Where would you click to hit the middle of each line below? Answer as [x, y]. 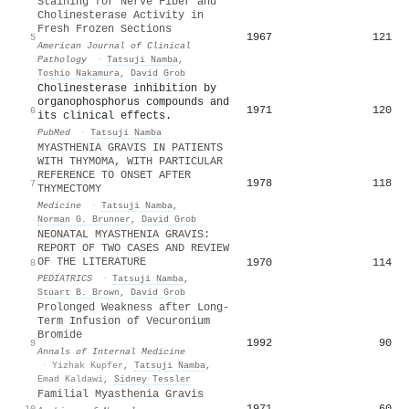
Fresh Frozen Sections [105, 29]
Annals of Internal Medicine [111, 351]
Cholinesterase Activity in [121, 15]
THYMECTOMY [69, 189]
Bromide [60, 335]
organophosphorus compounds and [133, 102]
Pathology [62, 59]
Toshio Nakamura [79, 73]
